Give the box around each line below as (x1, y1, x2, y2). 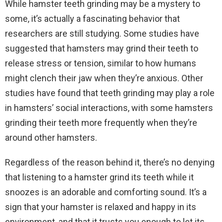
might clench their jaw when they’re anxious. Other (5, 73, 203, 83)
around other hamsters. (5, 132, 97, 143)
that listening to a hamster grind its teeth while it (5, 172, 194, 182)
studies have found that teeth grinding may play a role (5, 88, 215, 98)
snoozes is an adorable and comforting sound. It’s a (5, 187, 207, 197)
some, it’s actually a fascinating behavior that (5, 13, 180, 24)
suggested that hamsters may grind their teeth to (5, 43, 198, 54)
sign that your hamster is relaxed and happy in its (5, 202, 196, 212)
